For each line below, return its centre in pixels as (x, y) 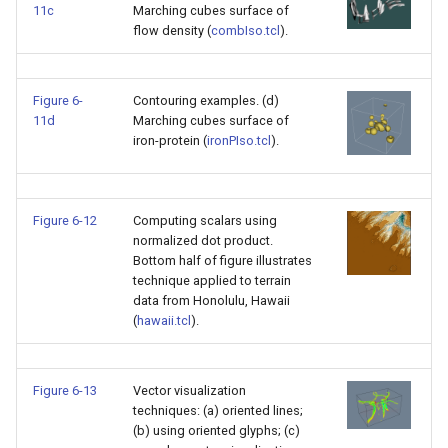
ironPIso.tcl (239, 140)
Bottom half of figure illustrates (222, 260)
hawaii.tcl (164, 320)
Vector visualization (189, 390)
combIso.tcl (245, 30)
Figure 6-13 (65, 390)
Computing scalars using (205, 220)
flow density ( (172, 30)
